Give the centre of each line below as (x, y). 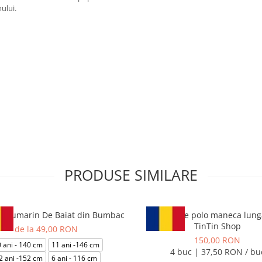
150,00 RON (217, 240)
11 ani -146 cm (75, 245)
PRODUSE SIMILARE (131, 175)
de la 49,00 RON (46, 229)
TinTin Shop (217, 226)
